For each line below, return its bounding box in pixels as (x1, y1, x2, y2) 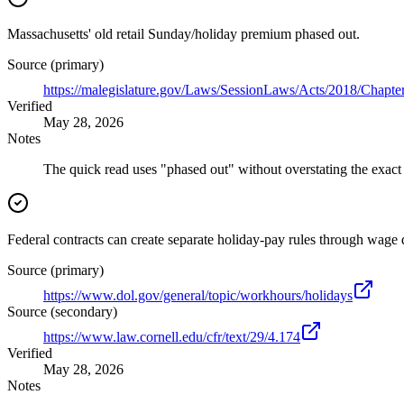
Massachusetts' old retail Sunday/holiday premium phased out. (7, 26, 360, 42)
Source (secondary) (7, 304, 117, 320)
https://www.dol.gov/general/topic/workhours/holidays (43, 288, 353, 304)
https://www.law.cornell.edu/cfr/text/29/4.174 (43, 329, 300, 345)
